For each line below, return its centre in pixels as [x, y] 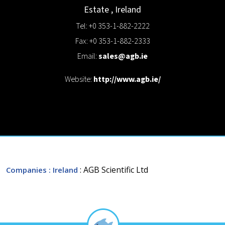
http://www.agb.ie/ [127, 79]
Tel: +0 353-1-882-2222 [113, 26]
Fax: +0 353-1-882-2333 [113, 41]
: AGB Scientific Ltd [114, 170]
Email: [88, 56]
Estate [96, 10]
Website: [79, 79]
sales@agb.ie [123, 56]
